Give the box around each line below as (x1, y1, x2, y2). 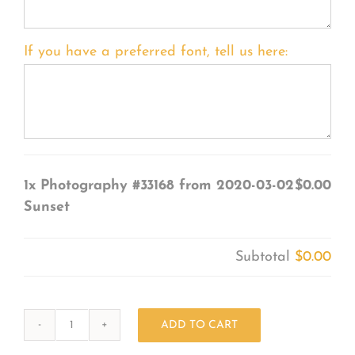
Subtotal (235, 249, 296, 265)
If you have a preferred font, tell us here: (23, 44, 288, 59)
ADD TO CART (160, 319, 238, 331)
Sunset (23, 199, 70, 215)
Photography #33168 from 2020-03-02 (40, 177, 294, 193)
